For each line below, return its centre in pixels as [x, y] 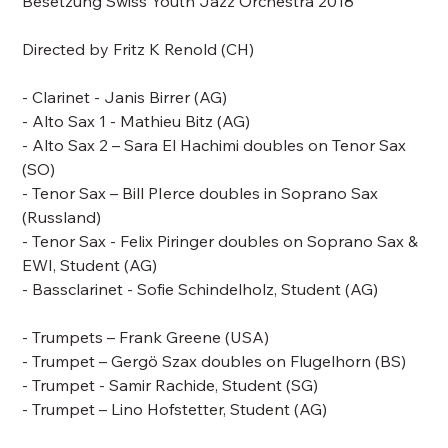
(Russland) [62, 217]
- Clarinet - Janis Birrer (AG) [125, 97]
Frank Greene [172, 337]
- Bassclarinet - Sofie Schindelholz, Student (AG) [200, 289]
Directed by [68, 49]
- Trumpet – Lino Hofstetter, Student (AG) [175, 409]
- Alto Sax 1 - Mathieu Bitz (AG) [136, 121]
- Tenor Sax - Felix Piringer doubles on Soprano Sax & [220, 241]
